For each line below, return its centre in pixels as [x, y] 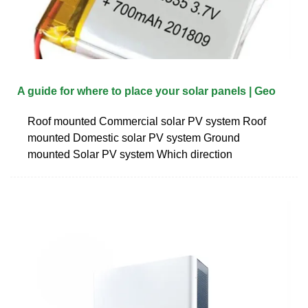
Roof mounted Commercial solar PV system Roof [147, 121]
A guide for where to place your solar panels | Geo [146, 91]
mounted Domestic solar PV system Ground [134, 137]
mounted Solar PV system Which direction [130, 154]
